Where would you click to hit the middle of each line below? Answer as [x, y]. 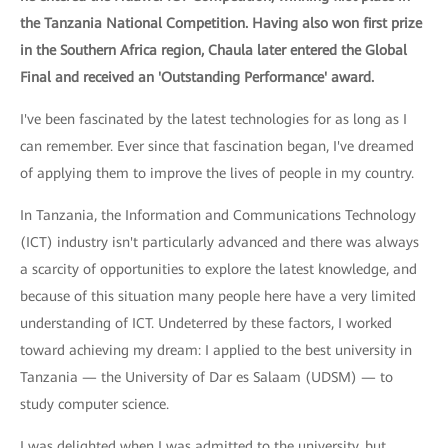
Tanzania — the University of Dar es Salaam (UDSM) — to [206, 377]
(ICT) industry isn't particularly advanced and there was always [219, 242]
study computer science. [94, 404]
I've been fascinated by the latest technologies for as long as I [213, 119]
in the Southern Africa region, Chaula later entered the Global [213, 50]
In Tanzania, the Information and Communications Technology [218, 215]
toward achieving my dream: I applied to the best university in [216, 350]
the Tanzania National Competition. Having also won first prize [221, 23]
